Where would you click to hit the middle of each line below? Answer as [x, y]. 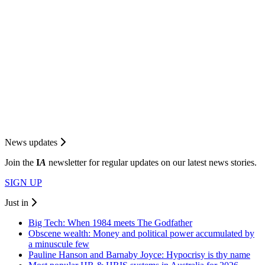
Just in [18, 203]
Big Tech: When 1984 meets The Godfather [110, 223]
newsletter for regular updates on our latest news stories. [151, 163]
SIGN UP [23, 183]
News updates [32, 143]
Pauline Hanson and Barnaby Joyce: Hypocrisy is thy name [139, 255]
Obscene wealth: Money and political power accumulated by [141, 234]
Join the [20, 163]
